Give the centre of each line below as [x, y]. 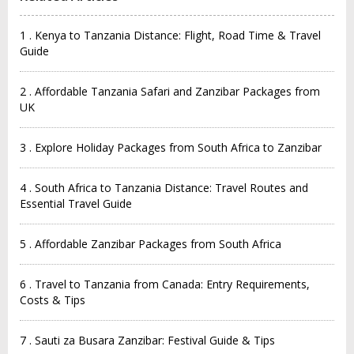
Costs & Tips [53, 299]
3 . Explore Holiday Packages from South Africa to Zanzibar [171, 147]
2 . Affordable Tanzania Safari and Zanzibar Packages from [170, 91]
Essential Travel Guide [76, 203]
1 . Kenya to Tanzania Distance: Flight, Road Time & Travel [170, 35]
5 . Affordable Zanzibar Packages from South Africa [151, 243]
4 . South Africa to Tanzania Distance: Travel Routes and [164, 187]
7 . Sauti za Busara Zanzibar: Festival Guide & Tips [147, 340]
